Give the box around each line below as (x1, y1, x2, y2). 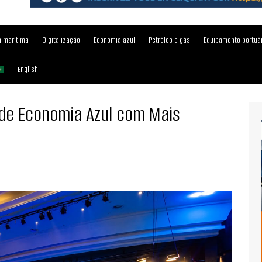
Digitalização (42, 34, 80, 46)
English (18, 63, 38, 75)
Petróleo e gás (149, 34, 190, 46)
